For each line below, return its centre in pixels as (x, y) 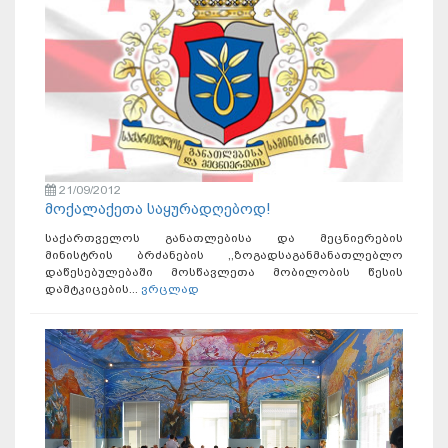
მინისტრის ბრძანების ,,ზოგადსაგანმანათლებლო (224, 254)
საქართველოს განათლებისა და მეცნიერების (224, 237)
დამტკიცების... (93, 288)
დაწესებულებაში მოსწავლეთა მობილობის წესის (224, 271)
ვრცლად (170, 288)
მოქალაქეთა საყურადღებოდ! (158, 208)
